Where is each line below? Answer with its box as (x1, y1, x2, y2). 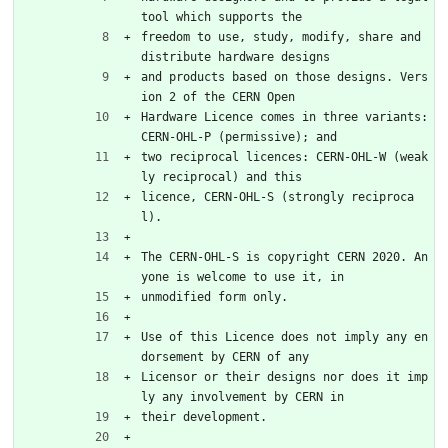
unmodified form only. (141, 289, 288, 304)
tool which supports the (141, 9, 302, 24)
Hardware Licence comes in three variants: (141, 109, 428, 124)
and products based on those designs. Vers (141, 69, 428, 84)
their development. (141, 409, 267, 424)
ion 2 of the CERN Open (141, 89, 295, 104)
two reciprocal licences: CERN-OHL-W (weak (141, 149, 428, 164)
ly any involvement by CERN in (141, 389, 344, 404)
